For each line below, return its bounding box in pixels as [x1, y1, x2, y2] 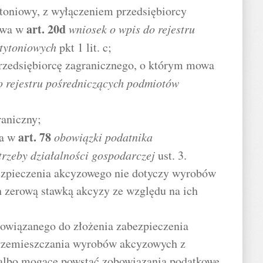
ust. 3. [155, 147, 187, 163]
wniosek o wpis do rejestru [69, 21, 195, 36]
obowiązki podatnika [54, 129, 153, 144]
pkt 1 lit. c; [56, 39, 112, 55]
